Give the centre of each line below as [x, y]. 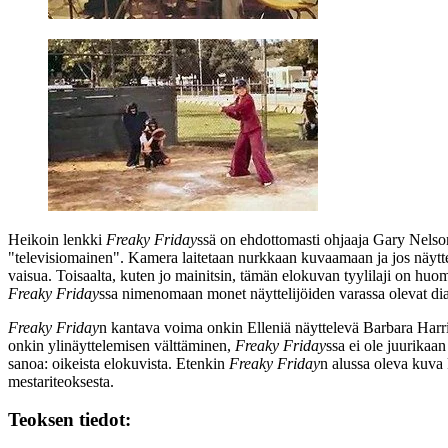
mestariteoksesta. [61, 381]
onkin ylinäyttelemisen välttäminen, [121, 345]
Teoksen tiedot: [69, 420]
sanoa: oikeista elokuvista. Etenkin [118, 363]
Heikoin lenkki [57, 239]
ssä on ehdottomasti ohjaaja [285, 239]
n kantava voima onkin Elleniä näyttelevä [231, 327]
